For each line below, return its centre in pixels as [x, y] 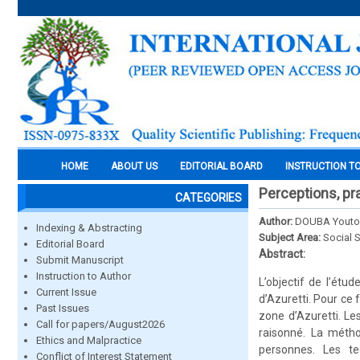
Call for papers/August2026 [100, 324]
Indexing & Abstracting [89, 228]
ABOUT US [134, 166]
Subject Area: [291, 237]
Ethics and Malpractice [89, 340]
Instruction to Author [84, 276]
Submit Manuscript [80, 260]
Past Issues [63, 308]
